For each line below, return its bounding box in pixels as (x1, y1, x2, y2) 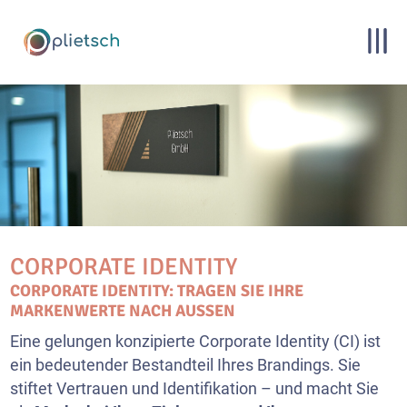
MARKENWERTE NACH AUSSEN (10, 301, 224, 321)
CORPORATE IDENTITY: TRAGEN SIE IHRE (10, 281, 304, 301)
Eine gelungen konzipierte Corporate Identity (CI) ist (10, 332, 382, 351)
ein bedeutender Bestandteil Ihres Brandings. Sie (10, 355, 362, 374)
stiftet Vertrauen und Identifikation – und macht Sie (10, 379, 380, 398)
